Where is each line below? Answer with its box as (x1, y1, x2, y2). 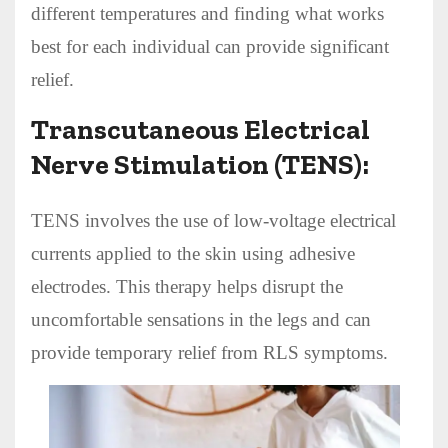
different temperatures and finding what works (31, 2, 384, 24)
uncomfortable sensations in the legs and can (31, 308, 371, 330)
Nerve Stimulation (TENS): (31, 147, 369, 181)
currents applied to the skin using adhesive (31, 242, 355, 264)
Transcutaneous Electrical (31, 112, 370, 146)
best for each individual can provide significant (31, 35, 389, 57)
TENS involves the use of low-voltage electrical (31, 209, 396, 231)
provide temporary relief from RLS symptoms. (31, 341, 388, 363)
